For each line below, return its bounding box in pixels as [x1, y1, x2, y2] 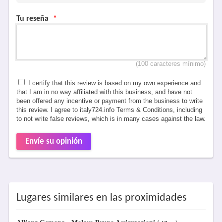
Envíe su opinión [25, 137, 82, 146]
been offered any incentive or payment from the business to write [16, 97, 203, 105]
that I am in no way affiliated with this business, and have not [16, 88, 192, 96]
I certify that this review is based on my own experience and [26, 79, 201, 87]
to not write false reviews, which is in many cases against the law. [16, 115, 206, 122]
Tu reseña [16, 15, 51, 23]
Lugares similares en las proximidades [16, 192, 187, 204]
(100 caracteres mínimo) [136, 60, 206, 67]
